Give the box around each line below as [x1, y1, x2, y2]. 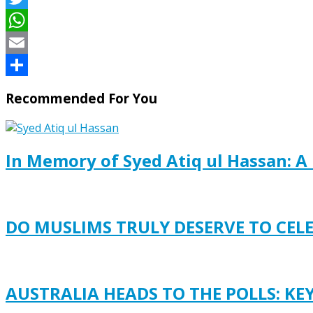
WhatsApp [6, 35, 60, 51]
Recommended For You [6, 89, 157, 107]
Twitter [6, 13, 44, 29]
